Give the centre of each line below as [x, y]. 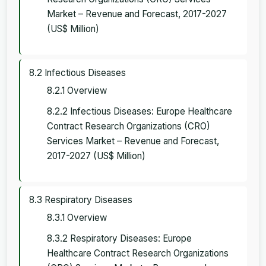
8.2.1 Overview [77, 90]
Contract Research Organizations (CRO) [129, 126]
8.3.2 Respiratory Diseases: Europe [119, 238]
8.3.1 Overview [77, 217]
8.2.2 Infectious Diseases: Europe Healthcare [140, 111]
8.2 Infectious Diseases [77, 72]
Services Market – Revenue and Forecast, [133, 141]
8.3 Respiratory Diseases [81, 199]
